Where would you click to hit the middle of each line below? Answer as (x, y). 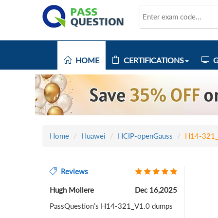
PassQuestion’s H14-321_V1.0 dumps (111, 206)
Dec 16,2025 (156, 190)
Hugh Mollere (72, 190)
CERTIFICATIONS (152, 60)
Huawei (93, 136)
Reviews (73, 171)
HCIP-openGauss (145, 136)
